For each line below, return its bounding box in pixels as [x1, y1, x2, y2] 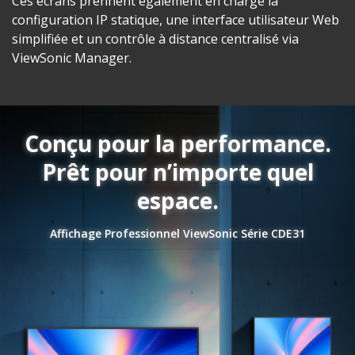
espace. [136, 185, 219, 216]
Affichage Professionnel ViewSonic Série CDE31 [50, 226, 305, 242]
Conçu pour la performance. [24, 128, 331, 159]
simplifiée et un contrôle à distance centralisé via [12, 30, 299, 48]
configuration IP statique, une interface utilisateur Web [12, 11, 339, 29]
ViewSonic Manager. [12, 49, 132, 67]
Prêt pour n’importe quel [41, 157, 314, 188]
